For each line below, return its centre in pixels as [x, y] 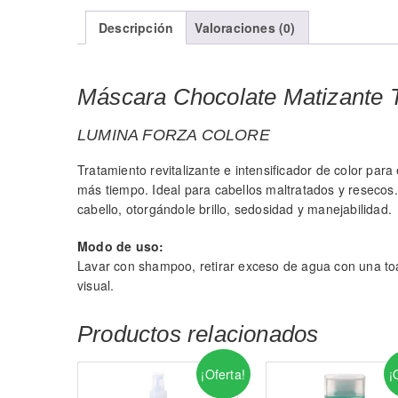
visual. [96, 285]
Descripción [136, 28]
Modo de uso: [121, 246]
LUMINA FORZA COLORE [174, 135]
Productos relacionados [198, 334]
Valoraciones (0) [245, 28]
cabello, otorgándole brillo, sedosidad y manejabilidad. [235, 209]
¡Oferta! [223, 374]
